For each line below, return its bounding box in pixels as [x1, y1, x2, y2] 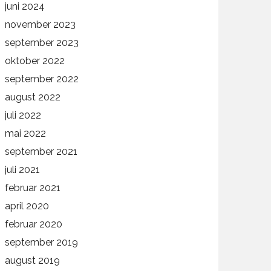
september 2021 [5, 146, 78, 157]
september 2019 [5, 237, 79, 248]
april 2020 [5, 200, 50, 212]
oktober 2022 [5, 55, 65, 67]
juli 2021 [5, 164, 41, 175]
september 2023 [5, 37, 79, 48]
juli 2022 [5, 109, 42, 121]
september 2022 [5, 73, 79, 85]
